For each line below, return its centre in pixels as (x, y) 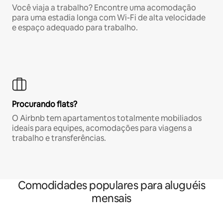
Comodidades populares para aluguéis (111, 186)
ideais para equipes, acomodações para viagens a (102, 128)
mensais (111, 199)
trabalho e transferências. (59, 138)
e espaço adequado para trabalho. (75, 28)
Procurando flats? (45, 105)
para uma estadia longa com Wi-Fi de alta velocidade (109, 18)
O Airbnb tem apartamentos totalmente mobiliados (107, 118)
